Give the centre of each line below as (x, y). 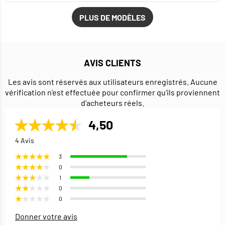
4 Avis (25, 141)
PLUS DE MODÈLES (113, 17)
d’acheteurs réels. (113, 103)
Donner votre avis (46, 216)
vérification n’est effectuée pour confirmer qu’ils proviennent (113, 92)
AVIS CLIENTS (113, 63)
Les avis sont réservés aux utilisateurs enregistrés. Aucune (113, 82)
